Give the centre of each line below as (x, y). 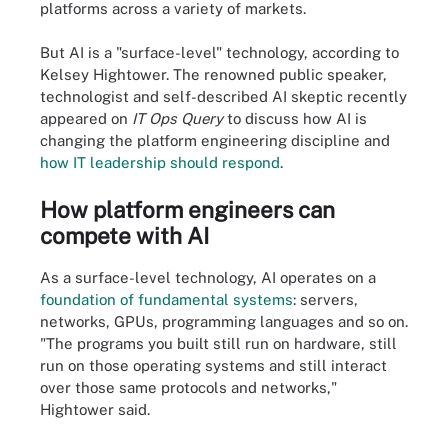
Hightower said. (95, 410)
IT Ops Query (177, 118)
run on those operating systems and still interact (213, 366)
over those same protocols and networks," (188, 388)
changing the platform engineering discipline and (215, 140)
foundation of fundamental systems (166, 300)
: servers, (325, 300)
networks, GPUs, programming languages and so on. (224, 322)
